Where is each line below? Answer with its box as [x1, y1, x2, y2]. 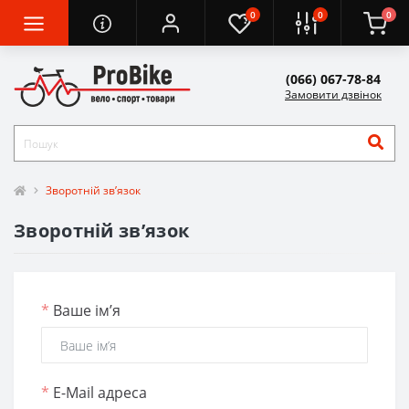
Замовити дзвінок [285, 86, 382, 102]
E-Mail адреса [53, 383, 147, 404]
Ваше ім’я [53, 300, 121, 321]
